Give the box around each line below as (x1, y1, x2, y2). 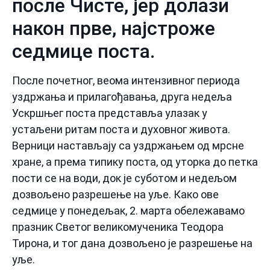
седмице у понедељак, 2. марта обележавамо (12, 204, 245, 217)
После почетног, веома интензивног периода (12, 74, 240, 87)
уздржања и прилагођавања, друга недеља (12, 90, 232, 103)
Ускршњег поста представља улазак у (12, 106, 207, 119)
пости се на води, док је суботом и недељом (12, 171, 237, 184)
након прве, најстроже (12, 16, 215, 40)
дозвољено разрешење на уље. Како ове (12, 187, 219, 201)
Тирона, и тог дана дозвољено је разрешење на (12, 236, 253, 250)
